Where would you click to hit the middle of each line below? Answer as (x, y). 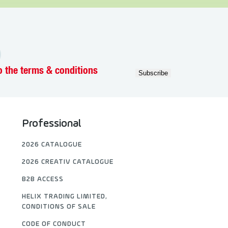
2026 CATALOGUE (52, 145)
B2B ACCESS (42, 179)
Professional (51, 124)
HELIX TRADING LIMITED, (64, 197)
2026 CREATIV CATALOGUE (67, 162)
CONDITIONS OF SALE (59, 207)
